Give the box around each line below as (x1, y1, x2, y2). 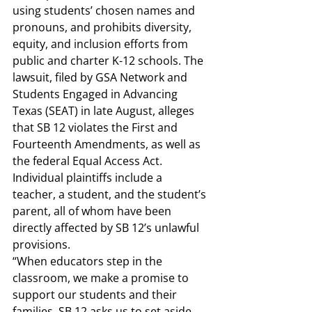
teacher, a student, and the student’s (13, 187, 209, 202)
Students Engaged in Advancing (13, 86, 180, 102)
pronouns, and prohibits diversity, (13, 19, 194, 35)
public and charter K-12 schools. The (13, 53, 206, 68)
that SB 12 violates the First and (13, 120, 180, 135)
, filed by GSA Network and (49, 70, 190, 85)
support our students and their (13, 287, 180, 302)
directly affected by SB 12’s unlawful (13, 220, 202, 235)
